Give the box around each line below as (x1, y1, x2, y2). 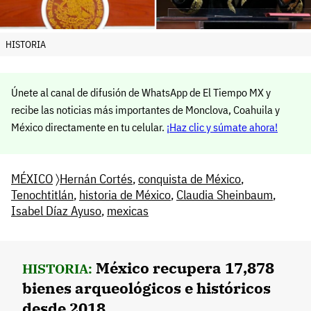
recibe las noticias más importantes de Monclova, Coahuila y (11, 103, 280, 117)
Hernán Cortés (60, 171, 133, 187)
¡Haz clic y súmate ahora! (167, 120, 278, 135)
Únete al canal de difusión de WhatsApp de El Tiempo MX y (11, 85, 271, 100)
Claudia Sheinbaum (176, 187, 273, 203)
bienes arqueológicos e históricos (22, 278, 271, 299)
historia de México (79, 187, 171, 203)
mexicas (107, 203, 149, 219)
